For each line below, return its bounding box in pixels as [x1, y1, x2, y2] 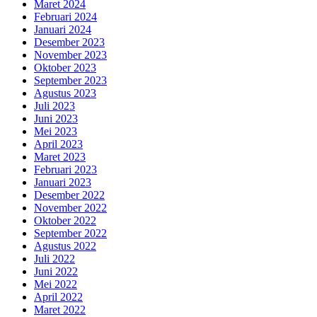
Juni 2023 [34, 112, 78, 125]
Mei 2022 [34, 277, 77, 290]
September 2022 [34, 226, 107, 239]
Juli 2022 [34, 252, 75, 265]
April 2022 [34, 290, 83, 303]
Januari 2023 [34, 175, 91, 188]
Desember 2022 [34, 188, 105, 201]
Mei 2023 [34, 125, 77, 137]
